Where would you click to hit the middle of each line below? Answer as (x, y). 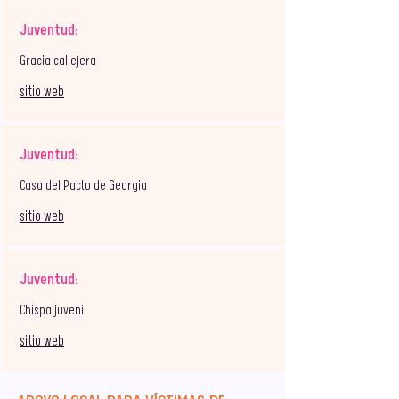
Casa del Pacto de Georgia (83, 186)
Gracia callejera (58, 61)
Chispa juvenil (53, 310)
